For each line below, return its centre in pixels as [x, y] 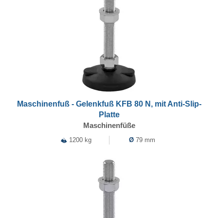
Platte [109, 115]
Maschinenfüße [109, 125]
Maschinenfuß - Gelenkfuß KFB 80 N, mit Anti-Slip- [109, 104]
